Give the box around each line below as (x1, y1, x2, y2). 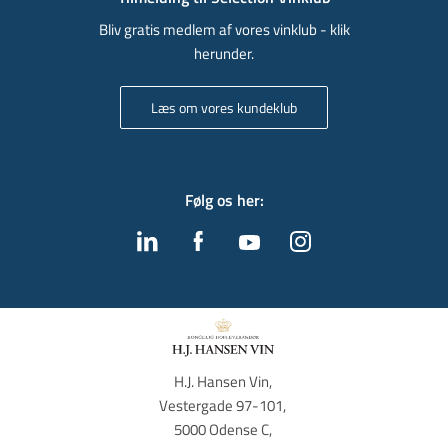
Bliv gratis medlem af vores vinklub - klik (98, 17, 350, 41)
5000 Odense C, (173, 417, 275, 441)
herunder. (194, 41, 254, 65)
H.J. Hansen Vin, (173, 369, 275, 393)
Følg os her (184, 187, 260, 212)
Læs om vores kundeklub (151, 96, 297, 118)
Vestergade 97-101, (159, 393, 289, 417)
